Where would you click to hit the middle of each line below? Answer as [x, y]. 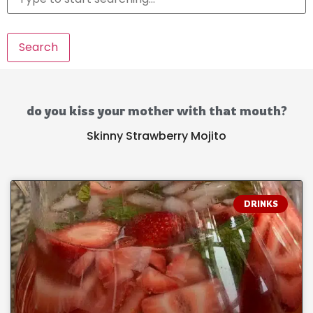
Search [38, 47]
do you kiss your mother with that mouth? [156, 110]
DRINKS [261, 204]
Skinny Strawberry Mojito [156, 136]
